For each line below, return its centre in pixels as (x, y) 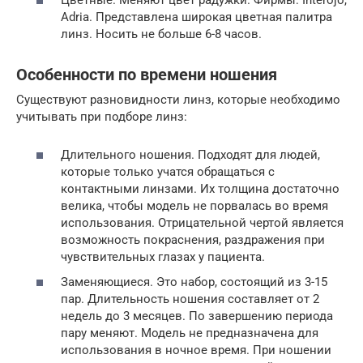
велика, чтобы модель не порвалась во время (194, 205)
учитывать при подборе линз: (102, 117)
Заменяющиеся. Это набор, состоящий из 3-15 (194, 282)
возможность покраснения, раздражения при (193, 239)
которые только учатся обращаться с (168, 171)
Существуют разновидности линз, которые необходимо (178, 100)
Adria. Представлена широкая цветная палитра (196, 17)
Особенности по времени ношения (147, 75)
